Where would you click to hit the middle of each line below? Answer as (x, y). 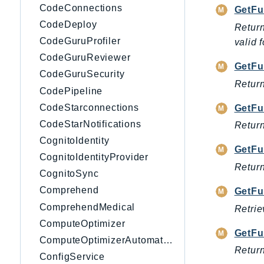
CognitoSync (69, 174)
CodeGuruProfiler (80, 41)
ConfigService (72, 257)
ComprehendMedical (87, 207)
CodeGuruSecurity (82, 74)
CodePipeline (71, 91)
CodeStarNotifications (90, 124)
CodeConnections (81, 8)
